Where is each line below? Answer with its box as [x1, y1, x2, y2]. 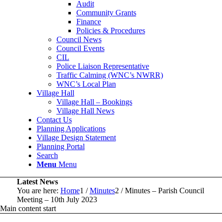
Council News [56, 35, 102, 44]
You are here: [16, 186, 58, 195]
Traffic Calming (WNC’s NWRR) [56, 70, 163, 79]
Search [36, 151, 58, 160]
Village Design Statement [36, 133, 116, 142]
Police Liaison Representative [56, 61, 149, 70]
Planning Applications [36, 124, 106, 133]
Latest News [16, 177, 58, 186]
